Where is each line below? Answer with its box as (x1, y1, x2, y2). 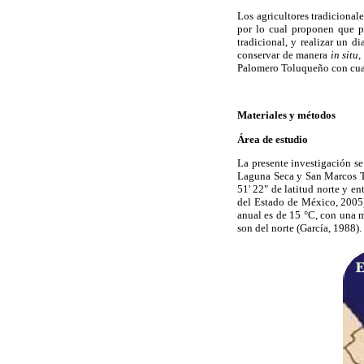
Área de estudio (237, 132, 308, 145)
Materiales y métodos (237, 109, 336, 122)
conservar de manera (237, 49, 331, 62)
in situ (330, 49, 359, 62)
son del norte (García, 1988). (237, 221, 362, 234)
